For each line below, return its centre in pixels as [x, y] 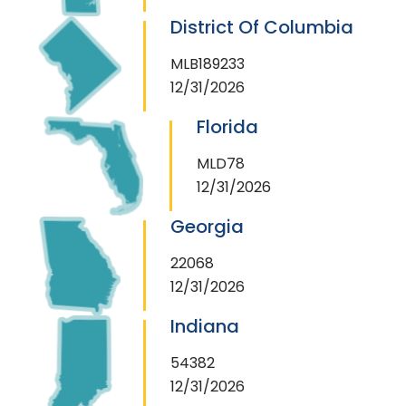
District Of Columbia [262, 27]
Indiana [205, 326]
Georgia [207, 226]
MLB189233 [208, 63]
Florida [227, 126]
